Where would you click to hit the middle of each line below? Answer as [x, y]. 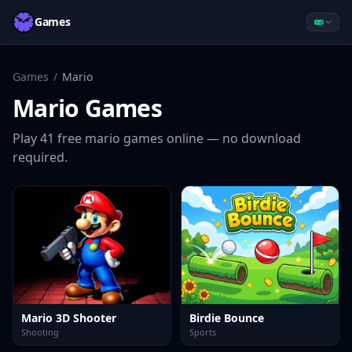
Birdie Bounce [227, 318]
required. [40, 157]
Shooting [40, 332]
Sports [203, 332]
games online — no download [211, 138]
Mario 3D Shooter [69, 318]
